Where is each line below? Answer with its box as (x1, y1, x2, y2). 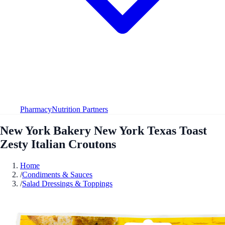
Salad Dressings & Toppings (22, 179, 113, 188)
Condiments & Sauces (22, 170, 92, 179)
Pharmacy (20, 104, 52, 114)
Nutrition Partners (52, 104, 108, 114)
